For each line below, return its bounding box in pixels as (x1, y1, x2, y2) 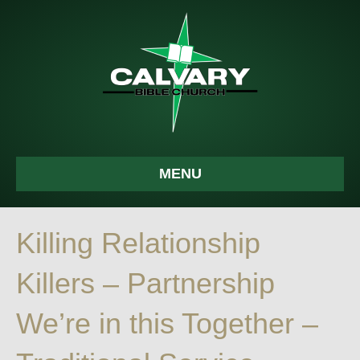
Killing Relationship (16, 227, 260, 260)
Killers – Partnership (16, 267, 275, 300)
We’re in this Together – (16, 307, 318, 340)
